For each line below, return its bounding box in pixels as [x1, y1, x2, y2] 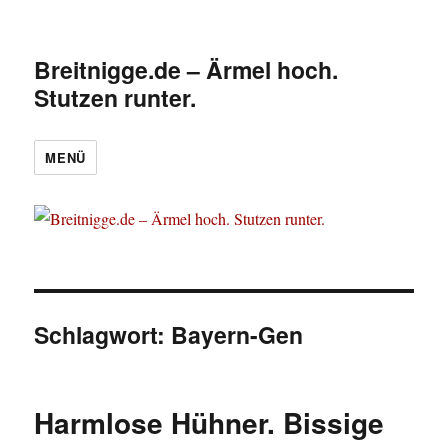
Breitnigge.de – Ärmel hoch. [34, 53, 339, 86]
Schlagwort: [34, 318, 172, 352]
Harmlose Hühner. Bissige [34, 402, 385, 444]
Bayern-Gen [171, 318, 304, 352]
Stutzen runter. [34, 81, 197, 114]
